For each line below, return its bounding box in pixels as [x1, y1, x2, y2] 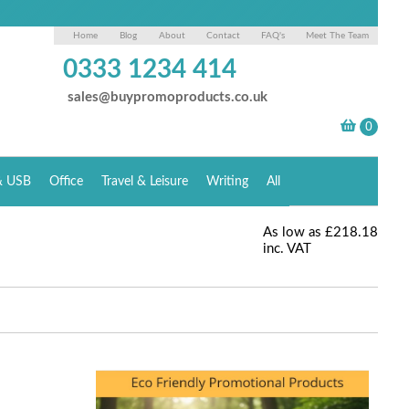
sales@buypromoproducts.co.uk [68, 90, 268, 104]
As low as [263, 225, 322, 239]
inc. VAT [263, 242, 312, 256]
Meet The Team [306, 31, 370, 40]
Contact [206, 31, 241, 40]
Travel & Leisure [101, 175, 189, 188]
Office [49, 175, 84, 188]
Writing [206, 175, 249, 188]
